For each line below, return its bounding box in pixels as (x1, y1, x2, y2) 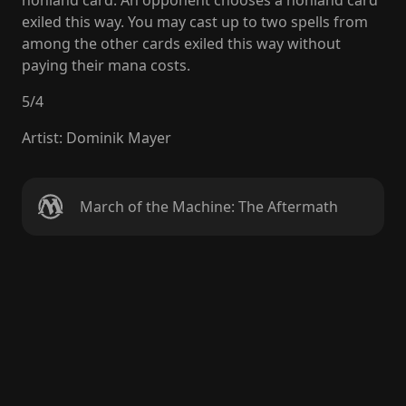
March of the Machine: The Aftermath (80, 197, 338, 217)
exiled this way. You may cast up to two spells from (22, 12, 368, 32)
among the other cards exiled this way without (22, 34, 341, 53)
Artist (22, 128, 59, 148)
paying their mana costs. (22, 55, 190, 75)
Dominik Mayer (66, 128, 171, 148)
